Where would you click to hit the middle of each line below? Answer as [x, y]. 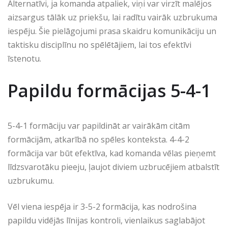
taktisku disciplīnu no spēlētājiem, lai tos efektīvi [99, 45]
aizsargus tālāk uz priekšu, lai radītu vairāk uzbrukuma [112, 17]
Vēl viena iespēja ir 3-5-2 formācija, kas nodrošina [102, 206]
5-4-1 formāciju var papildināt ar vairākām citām [99, 125]
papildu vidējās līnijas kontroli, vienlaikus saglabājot [106, 220]
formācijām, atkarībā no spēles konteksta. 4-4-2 [98, 139]
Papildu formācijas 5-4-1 [109, 90]
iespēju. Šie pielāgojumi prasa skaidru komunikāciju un [112, 31]
